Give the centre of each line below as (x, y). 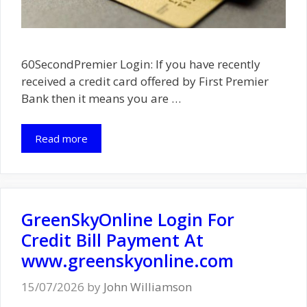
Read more (61, 139)
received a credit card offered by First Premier (145, 81)
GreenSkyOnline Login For (128, 220)
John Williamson (148, 286)
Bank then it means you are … (101, 98)
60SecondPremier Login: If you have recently (141, 64)
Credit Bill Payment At (112, 240)
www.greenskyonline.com (127, 261)
